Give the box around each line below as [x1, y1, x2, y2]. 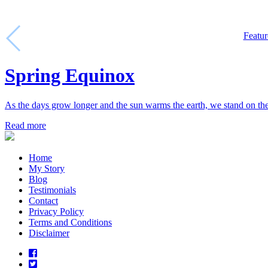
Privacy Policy [29, 206, 84, 217]
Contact [29, 195, 58, 206]
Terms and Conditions [29, 217, 112, 227]
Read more [5, 120, 46, 130]
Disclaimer [29, 227, 69, 238]
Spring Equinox [5, 65, 135, 87]
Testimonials [29, 184, 76, 195]
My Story [29, 163, 65, 173]
